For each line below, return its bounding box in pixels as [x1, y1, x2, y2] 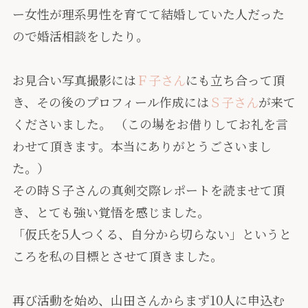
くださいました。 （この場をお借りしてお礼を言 [12, 115, 288, 133]
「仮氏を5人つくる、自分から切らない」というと [12, 225, 291, 243]
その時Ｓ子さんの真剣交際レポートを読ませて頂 [12, 181, 285, 199]
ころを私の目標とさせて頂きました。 [12, 247, 223, 265]
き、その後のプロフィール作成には [12, 93, 209, 111]
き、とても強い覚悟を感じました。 [12, 203, 210, 221]
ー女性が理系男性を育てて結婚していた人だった [12, 5, 285, 23]
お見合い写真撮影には [12, 71, 136, 89]
